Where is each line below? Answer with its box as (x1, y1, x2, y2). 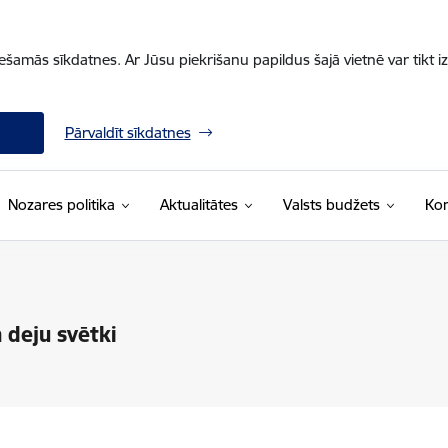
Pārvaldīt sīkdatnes (64, 123, 191, 142)
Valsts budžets (282, 195, 380, 214)
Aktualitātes (159, 195, 238, 214)
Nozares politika (7, 195, 115, 214)
